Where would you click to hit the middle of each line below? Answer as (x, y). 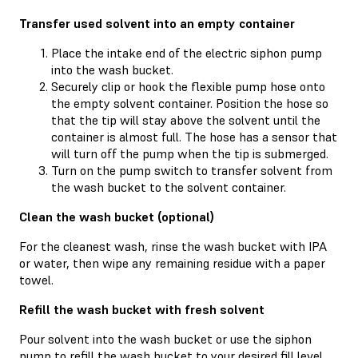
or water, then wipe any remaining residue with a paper (172, 263)
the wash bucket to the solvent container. (169, 187)
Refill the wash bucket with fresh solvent (142, 309)
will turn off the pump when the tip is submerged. (190, 153)
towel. (36, 279)
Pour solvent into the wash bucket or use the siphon (165, 338)
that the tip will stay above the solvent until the (186, 119)
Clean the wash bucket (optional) (117, 216)
